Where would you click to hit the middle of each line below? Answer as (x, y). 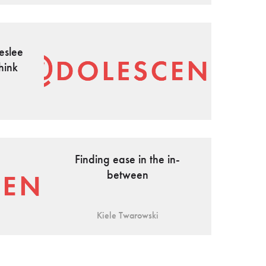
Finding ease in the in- (128, 159)
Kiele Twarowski (127, 216)
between (127, 175)
